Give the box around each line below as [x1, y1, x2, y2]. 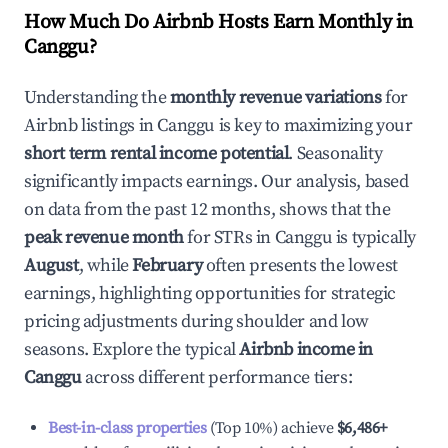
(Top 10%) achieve [206, 418, 334, 438]
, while [78, 254, 133, 277]
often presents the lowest [202, 254, 398, 277]
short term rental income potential [24, 142, 289, 165]
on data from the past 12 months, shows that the [24, 198, 391, 221]
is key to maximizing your [215, 114, 413, 137]
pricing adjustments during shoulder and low [24, 310, 369, 333]
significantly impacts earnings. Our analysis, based [24, 170, 409, 193]
